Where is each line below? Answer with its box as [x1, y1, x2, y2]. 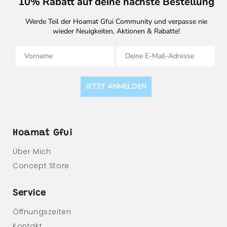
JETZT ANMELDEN [86, 81, 146, 91]
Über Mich [13, 146, 51, 157]
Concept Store [13, 160, 69, 171]
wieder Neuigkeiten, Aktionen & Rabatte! [52, 26, 180, 36]
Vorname [15, 45, 45, 55]
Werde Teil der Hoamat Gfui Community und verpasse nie [25, 16, 207, 26]
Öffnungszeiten [13, 206, 71, 217]
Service [13, 188, 46, 198]
